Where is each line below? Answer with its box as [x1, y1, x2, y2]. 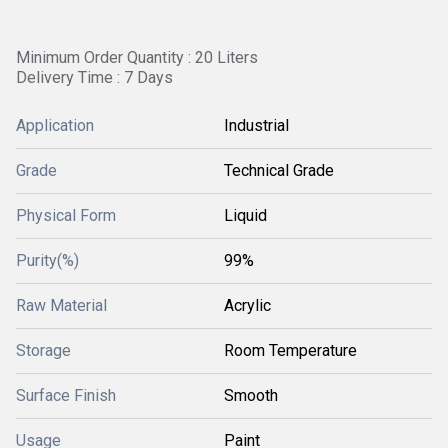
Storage [16, 341, 71, 360]
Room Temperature [224, 341, 357, 360]
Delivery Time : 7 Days [16, 68, 173, 87]
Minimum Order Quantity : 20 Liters [16, 48, 258, 67]
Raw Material [16, 296, 107, 315]
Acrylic [224, 296, 271, 315]
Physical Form [16, 206, 116, 225]
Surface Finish [16, 386, 116, 405]
